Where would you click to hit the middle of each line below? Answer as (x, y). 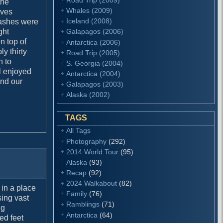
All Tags (79, 131)
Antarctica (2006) (94, 42)
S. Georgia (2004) (95, 63)
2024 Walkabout (92, 183)
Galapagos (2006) (95, 32)
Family (77, 194)
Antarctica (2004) (94, 74)
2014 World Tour (93, 152)
